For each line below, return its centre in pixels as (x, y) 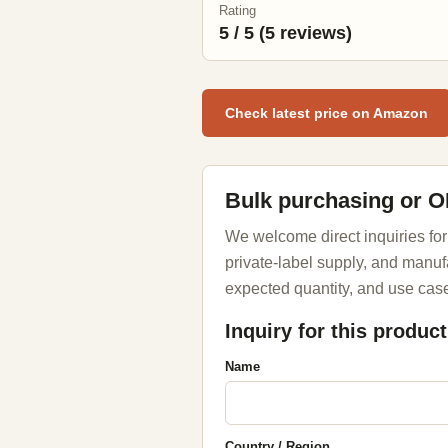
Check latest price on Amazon (326, 113)
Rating (237, 10)
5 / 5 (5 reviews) (285, 33)
